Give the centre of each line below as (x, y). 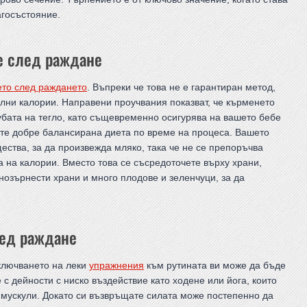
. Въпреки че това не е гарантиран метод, (181, 87)
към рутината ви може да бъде (215, 266)
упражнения (116, 266)
